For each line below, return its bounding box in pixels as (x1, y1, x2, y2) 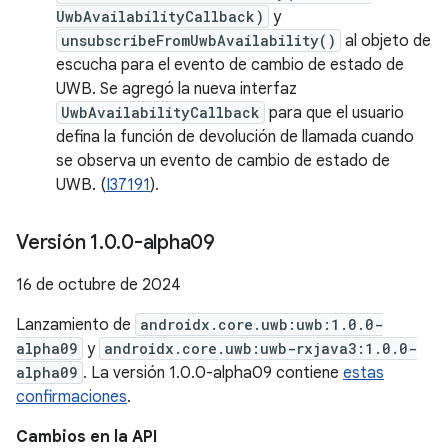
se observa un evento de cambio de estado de (56, 151, 390, 171)
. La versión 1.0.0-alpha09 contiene (83, 363, 343, 383)
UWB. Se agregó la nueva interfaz (56, 79, 297, 99)
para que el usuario (265, 103, 404, 123)
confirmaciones (16, 387, 127, 407)
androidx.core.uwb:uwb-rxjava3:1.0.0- (104, 339, 417, 358)
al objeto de (341, 31, 431, 51)
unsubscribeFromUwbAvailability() (61, 31, 336, 50)
